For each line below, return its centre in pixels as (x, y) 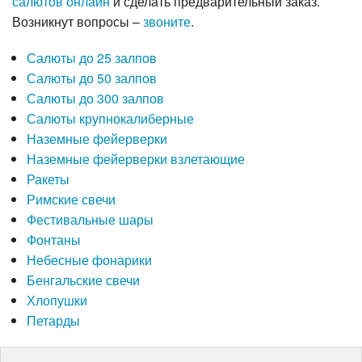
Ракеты (48, 179)
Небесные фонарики (89, 260)
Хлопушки (57, 301)
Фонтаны (53, 240)
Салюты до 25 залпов (91, 58)
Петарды (53, 321)
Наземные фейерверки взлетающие (135, 159)
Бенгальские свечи (83, 280)
